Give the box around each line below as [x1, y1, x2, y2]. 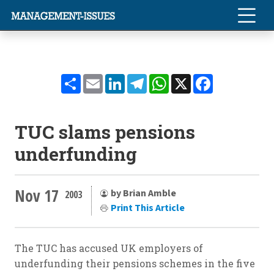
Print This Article [111, 201, 185, 215]
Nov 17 [15, 184, 59, 207]
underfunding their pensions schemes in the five [15, 257, 255, 270]
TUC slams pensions [15, 120, 195, 144]
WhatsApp [169, 72, 221, 85]
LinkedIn [125, 72, 170, 85]
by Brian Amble [111, 186, 176, 200]
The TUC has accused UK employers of [15, 242, 203, 254]
